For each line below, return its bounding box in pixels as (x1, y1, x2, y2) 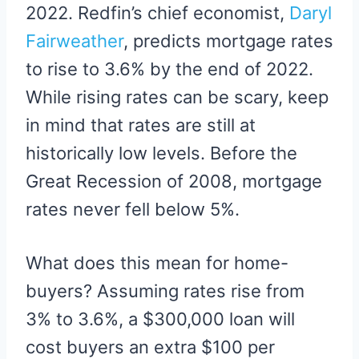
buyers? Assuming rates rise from (26, 280, 305, 302)
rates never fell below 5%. (26, 199, 240, 220)
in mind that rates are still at (26, 115, 256, 136)
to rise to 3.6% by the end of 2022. (26, 58, 313, 80)
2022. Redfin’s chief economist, (26, 2, 289, 24)
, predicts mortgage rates (123, 30, 333, 52)
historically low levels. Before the (26, 143, 297, 164)
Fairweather (26, 30, 123, 52)
